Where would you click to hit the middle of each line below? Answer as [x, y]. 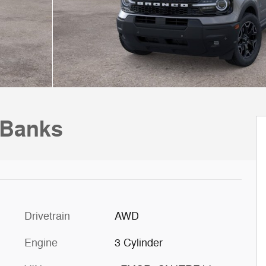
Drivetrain [47, 216]
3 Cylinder [138, 243]
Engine [41, 243]
